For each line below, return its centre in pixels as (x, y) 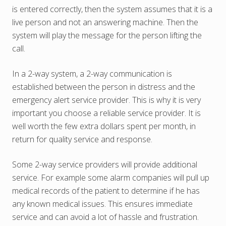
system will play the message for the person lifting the (107, 36)
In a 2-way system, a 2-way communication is (92, 74)
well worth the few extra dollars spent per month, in (104, 126)
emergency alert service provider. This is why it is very (106, 100)
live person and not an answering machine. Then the (105, 22)
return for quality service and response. (82, 139)
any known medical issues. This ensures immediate (102, 204)
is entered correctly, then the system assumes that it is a (112, 9)
